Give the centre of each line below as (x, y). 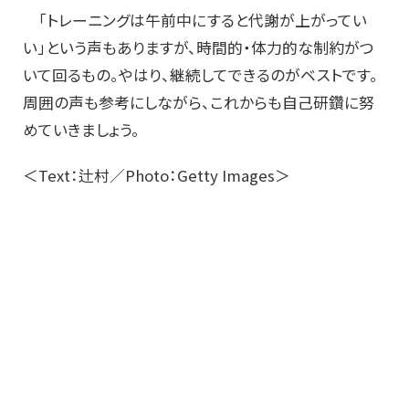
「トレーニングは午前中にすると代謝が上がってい (195, 21)
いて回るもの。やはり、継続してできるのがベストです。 (200, 75)
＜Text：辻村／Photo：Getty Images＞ (157, 176)
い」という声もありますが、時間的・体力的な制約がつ (199, 48)
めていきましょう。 (81, 130)
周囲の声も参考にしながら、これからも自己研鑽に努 (199, 103)
